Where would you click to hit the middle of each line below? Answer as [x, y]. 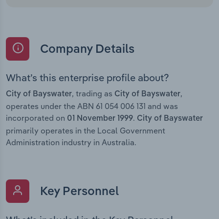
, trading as [93, 93]
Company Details [86, 50]
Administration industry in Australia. [71, 142]
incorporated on [36, 118]
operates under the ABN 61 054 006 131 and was [92, 106]
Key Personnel [78, 192]
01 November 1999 [100, 119]
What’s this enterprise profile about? [88, 77]
